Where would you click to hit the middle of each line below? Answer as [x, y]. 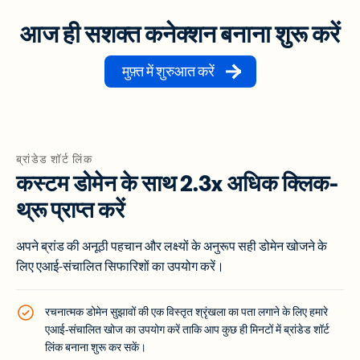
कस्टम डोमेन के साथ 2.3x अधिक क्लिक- [177, 184]
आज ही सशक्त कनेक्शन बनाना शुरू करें [180, 35]
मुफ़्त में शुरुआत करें [168, 72]
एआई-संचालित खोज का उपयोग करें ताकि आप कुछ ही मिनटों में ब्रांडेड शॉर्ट [187, 330]
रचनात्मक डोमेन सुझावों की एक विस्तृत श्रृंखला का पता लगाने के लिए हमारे [186, 312]
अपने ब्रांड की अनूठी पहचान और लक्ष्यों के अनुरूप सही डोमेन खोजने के [172, 246]
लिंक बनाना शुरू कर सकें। [96, 348]
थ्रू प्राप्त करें [70, 210]
